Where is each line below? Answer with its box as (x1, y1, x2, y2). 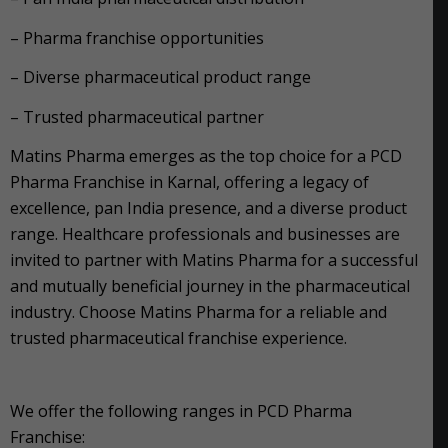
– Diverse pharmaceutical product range (10, 66, 311, 89)
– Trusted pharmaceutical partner (10, 105, 264, 128)
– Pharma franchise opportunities (10, 26, 264, 49)
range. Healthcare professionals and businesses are (10, 223, 400, 246)
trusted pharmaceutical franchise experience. (10, 327, 347, 350)
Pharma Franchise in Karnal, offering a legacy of (10, 171, 369, 194)
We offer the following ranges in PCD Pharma (10, 400, 352, 423)
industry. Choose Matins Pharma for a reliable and (10, 301, 387, 324)
